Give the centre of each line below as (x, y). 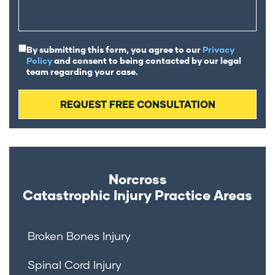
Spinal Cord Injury (75, 265)
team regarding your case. (82, 72)
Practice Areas (203, 195)
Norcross (137, 179)
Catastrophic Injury (89, 195)
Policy (39, 61)
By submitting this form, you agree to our (114, 50)
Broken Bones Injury (79, 236)
